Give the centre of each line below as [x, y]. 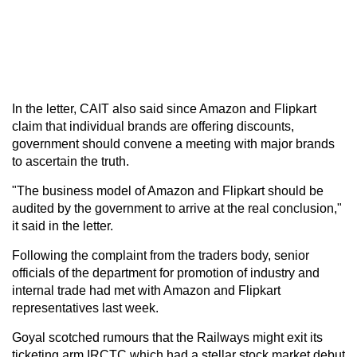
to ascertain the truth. [71, 161]
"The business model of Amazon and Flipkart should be [168, 190]
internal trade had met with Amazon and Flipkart [146, 290]
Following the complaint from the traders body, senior [161, 255]
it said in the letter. [63, 226]
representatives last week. [85, 308]
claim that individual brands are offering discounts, [153, 126]
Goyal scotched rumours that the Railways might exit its [167, 337]
